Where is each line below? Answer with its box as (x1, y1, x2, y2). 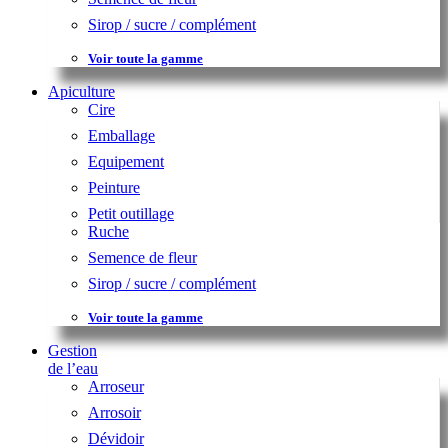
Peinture (88, 178, 140, 196)
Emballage (88, 126, 155, 144)
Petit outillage (88, 204, 174, 222)
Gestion (48, 341, 97, 359)
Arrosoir (88, 403, 141, 421)
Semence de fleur (88, 248, 197, 266)
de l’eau (48, 359, 98, 377)
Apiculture (48, 82, 115, 100)
